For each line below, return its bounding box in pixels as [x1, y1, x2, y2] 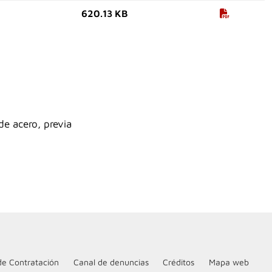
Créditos [163, 257, 195, 268]
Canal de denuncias [73, 257, 149, 268]
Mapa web [208, 257, 249, 268]
